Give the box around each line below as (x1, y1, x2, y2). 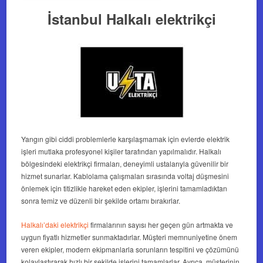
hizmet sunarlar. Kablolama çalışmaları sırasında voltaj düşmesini (21, 171, 230, 181)
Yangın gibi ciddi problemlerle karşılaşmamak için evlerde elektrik (21, 134, 230, 144)
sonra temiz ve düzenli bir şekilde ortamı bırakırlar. (21, 195, 181, 206)
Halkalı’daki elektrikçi (21, 220, 89, 230)
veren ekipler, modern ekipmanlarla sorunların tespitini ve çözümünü (21, 244, 240, 255)
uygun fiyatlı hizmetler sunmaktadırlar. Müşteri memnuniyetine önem (21, 232, 238, 242)
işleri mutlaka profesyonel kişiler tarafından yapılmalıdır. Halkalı (21, 146, 222, 157)
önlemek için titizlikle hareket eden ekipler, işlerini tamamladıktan (21, 183, 228, 194)
